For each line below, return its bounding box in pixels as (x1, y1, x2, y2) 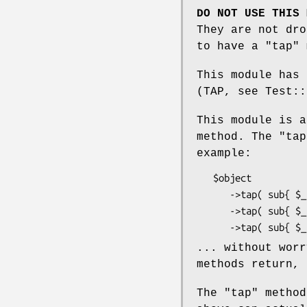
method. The (197, 130, 279, 143)
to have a (197, 40, 265, 53)
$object (197, 171, 213, 184)
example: (197, 147, 251, 160)
